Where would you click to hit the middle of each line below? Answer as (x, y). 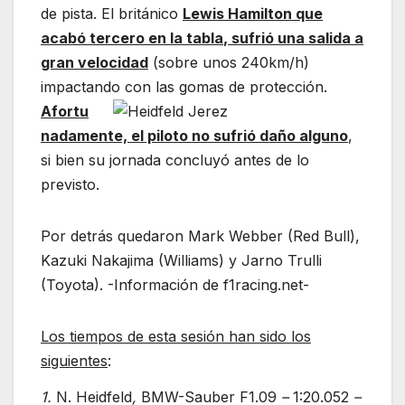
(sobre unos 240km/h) (229, 63)
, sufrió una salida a (293, 38)
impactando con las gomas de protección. (184, 87)
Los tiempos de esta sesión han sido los (176, 337)
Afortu (65, 112)
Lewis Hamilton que (253, 14)
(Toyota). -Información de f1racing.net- (175, 285)
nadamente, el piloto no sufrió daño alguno (194, 136)
